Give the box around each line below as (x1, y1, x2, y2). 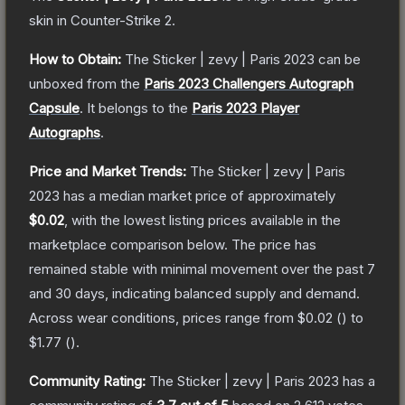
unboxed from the (29, 74, 140, 92)
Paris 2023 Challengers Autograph (144, 74, 353, 92)
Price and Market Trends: (29, 162, 186, 180)
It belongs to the (87, 99, 192, 117)
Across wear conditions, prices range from (29, 308, 297, 326)
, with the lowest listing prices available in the (64, 211, 341, 229)
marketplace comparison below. (29, 235, 228, 253)
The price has (231, 235, 316, 253)
